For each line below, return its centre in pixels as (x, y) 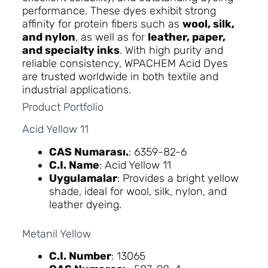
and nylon (48, 37)
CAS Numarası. (89, 152)
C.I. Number (80, 256)
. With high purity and (171, 50)
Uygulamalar (83, 178)
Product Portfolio (63, 107)
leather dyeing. (85, 204)
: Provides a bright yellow (178, 178)
